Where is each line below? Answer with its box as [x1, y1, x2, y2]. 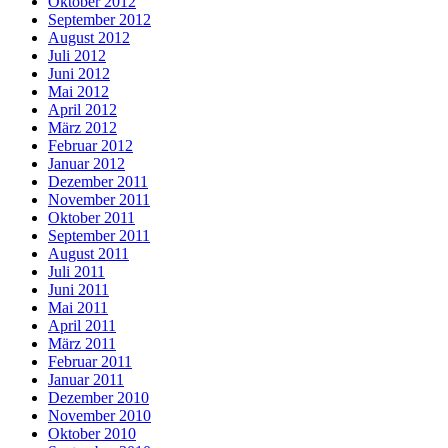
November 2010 [48, 406, 151, 424]
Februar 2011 [48, 352, 132, 370]
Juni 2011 [48, 280, 109, 298]
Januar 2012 [48, 154, 125, 172]
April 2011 [48, 316, 116, 334]
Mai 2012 [48, 82, 109, 100]
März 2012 [48, 118, 117, 136]
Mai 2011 [48, 298, 108, 316]
